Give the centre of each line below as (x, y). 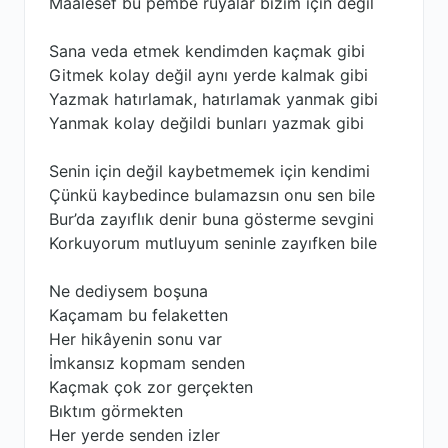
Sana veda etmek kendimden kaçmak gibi (207, 51)
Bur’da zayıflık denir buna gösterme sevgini (211, 219)
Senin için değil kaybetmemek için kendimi (209, 171)
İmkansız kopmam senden (147, 363)
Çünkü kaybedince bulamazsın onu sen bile (212, 195)
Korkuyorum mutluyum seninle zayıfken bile (213, 243)
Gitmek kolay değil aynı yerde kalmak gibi (208, 75)
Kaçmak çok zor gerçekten (151, 387)
